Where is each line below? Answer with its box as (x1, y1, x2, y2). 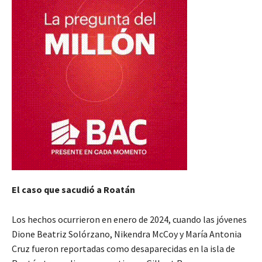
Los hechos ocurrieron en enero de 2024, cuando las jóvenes (12, 213, 247, 225)
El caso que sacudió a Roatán (12, 183, 135, 195)
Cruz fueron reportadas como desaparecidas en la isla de (12, 242, 235, 254)
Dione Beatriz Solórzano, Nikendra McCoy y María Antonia (12, 227, 242, 240)
